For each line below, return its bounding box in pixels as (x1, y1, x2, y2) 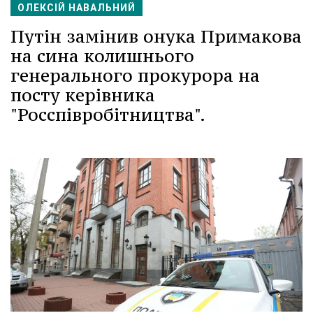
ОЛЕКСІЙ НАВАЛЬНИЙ (17, 2, 136, 14)
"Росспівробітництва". (10, 103, 205, 126)
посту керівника (10, 84, 155, 107)
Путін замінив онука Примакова (10, 25, 302, 48)
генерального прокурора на (10, 64, 260, 87)
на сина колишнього (10, 45, 194, 68)
